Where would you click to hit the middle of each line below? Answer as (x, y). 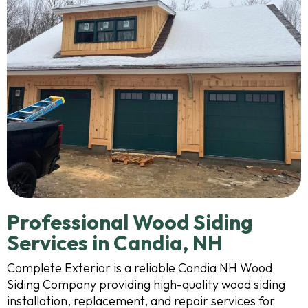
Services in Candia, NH (115, 243)
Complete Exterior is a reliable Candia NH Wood (140, 268)
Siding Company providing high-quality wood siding (146, 284)
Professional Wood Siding (130, 222)
